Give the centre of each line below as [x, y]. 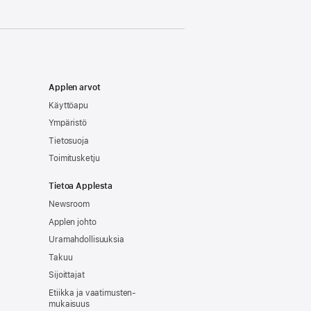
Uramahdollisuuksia [86, 240]
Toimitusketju [74, 159]
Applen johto [73, 222]
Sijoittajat [67, 275]
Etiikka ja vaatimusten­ [93, 293]
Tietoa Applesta [81, 186]
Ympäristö [68, 123]
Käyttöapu [68, 105]
